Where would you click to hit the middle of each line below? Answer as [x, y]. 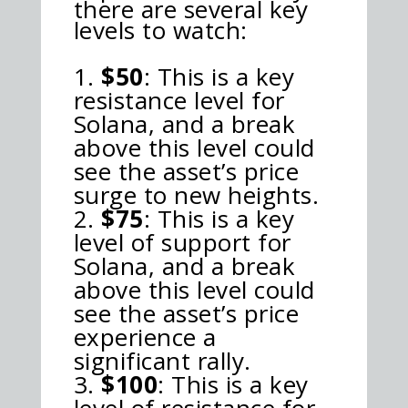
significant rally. [162, 360]
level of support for [182, 242]
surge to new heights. [196, 194]
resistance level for [179, 100]
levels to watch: [160, 30]
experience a [145, 337]
